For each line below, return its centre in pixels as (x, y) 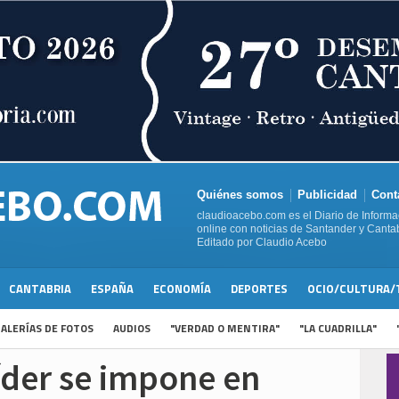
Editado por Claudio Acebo (262, 243)
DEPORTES (259, 289)
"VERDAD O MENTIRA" (225, 329)
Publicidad (327, 195)
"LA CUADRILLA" (338, 329)
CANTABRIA (40, 289)
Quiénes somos (240, 195)
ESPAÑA (112, 289)
